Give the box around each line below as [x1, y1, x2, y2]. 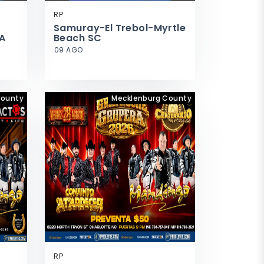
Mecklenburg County [111, 93, 192, 103]
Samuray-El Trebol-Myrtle [54, 21, 186, 35]
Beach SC [54, 31, 102, 45]
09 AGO [54, 45, 83, 55]
